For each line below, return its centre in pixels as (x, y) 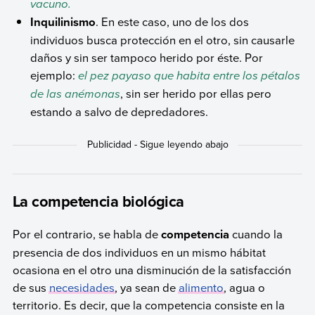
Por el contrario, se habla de (86, 234)
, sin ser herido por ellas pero (196, 94)
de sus (31, 288)
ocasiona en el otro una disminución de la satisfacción (152, 270)
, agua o (244, 288)
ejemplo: (53, 75)
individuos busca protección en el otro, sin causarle (163, 40)
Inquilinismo (63, 22)
